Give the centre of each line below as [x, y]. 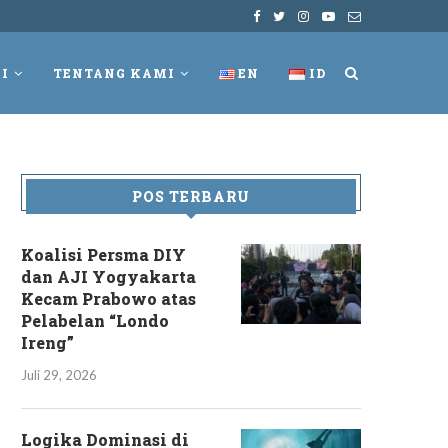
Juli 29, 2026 [59, 375]
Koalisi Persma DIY [103, 254]
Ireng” [47, 342]
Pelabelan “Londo [95, 320]
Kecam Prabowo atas [108, 298]
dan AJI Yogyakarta [108, 276]
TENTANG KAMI [113, 73]
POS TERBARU [191, 196]
